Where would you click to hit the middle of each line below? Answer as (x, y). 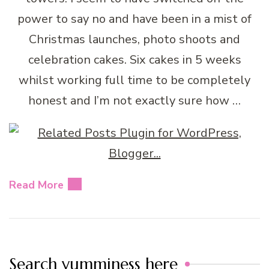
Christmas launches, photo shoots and (134, 39)
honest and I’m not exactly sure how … (134, 100)
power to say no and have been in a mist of (134, 19)
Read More (36, 185)
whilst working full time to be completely (134, 80)
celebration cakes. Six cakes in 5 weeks (134, 59)
